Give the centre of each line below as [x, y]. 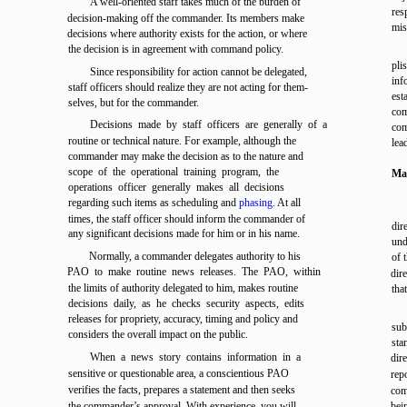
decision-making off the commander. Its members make [186, 18]
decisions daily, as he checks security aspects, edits [186, 303]
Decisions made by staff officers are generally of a [208, 124]
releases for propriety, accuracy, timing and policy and [183, 319]
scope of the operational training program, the [174, 172]
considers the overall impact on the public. [158, 334]
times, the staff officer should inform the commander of [187, 219]
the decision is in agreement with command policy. [176, 49]
